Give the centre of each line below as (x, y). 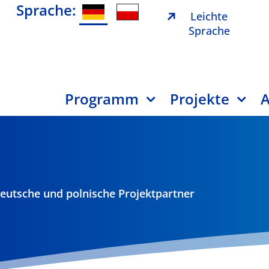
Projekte (200, 98)
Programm (102, 98)
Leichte (209, 16)
